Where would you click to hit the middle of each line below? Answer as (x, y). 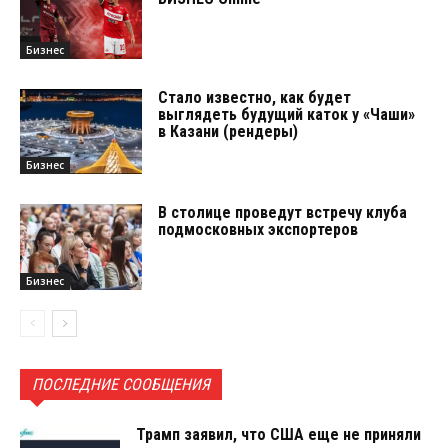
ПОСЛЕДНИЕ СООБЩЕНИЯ (121, 385)
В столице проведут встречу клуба (283, 213)
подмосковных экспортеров (258, 230)
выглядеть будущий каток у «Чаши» (287, 114)
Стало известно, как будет (255, 97)
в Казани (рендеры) (228, 131)
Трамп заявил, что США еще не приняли (278, 435)
